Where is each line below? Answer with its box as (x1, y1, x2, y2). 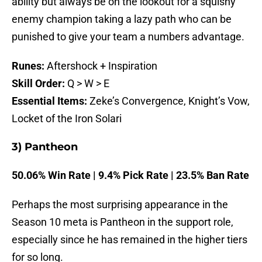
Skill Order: (12, 77, 67, 90)
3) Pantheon (12, 140, 78, 154)
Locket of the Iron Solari (12, 112, 122, 125)
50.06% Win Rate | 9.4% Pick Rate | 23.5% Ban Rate (12, 169, 249, 182)
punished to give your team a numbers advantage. (12, 30, 244, 43)
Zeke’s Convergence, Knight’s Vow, (87, 95, 250, 108)
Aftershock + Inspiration (47, 60, 157, 73)
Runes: (12, 60, 47, 73)
